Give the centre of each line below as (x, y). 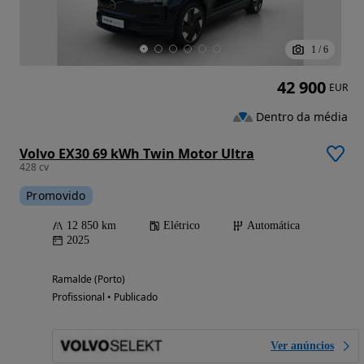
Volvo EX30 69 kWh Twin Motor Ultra (137, 153)
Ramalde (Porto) (89, 279)
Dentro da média (302, 116)
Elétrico (182, 225)
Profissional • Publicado (105, 297)
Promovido (56, 195)
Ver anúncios (302, 345)
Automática (273, 225)
